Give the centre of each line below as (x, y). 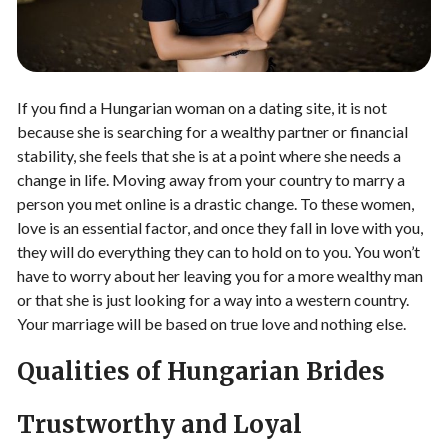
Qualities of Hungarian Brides (201, 371)
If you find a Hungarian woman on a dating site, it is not (202, 107)
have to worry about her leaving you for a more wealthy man (220, 275)
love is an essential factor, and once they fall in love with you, (220, 227)
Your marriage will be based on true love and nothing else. (211, 323)
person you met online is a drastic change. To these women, (215, 203)
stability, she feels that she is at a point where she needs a (209, 155)
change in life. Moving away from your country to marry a (211, 179)
